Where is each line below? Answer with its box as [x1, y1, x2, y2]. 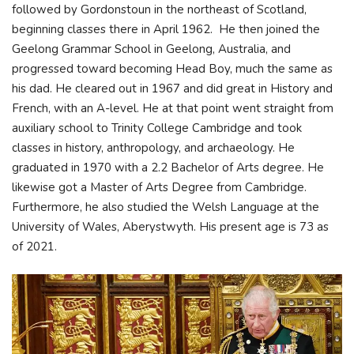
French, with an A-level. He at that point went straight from [12, 100, 333, 116]
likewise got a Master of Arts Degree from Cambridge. [12, 179, 307, 195]
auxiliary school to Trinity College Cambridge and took [12, 119, 302, 136]
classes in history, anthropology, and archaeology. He [12, 139, 295, 156]
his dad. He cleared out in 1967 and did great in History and [12, 80, 333, 96]
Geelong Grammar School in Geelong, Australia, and [12, 40, 291, 57]
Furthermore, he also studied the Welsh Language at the [12, 198, 319, 215]
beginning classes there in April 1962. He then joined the [12, 21, 320, 37]
